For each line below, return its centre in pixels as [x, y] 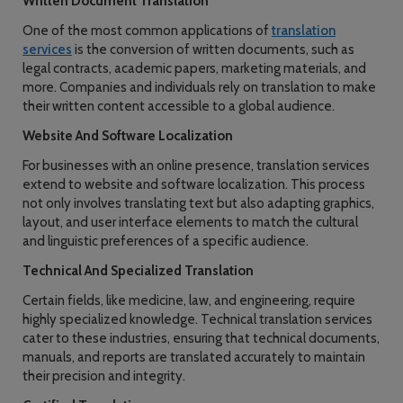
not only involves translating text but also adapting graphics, [198, 203]
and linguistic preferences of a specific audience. [166, 241]
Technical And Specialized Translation [138, 271]
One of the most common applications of [147, 31]
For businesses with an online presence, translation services [196, 166]
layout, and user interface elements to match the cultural [190, 222]
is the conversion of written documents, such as [213, 49]
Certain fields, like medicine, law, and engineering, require [189, 300]
